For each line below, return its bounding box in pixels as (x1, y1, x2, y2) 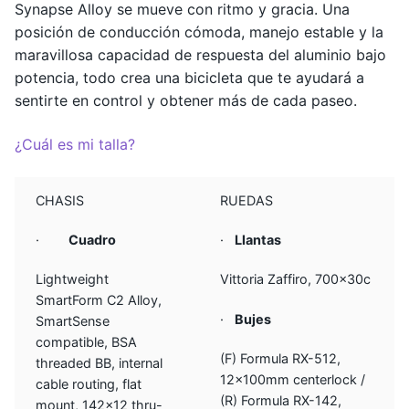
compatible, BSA (36, 334, 138, 351)
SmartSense (36, 313, 110, 330)
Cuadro (68, 231, 117, 247)
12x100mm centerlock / (220, 372, 366, 387)
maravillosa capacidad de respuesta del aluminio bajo (15, 46, 386, 65)
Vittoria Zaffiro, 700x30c (220, 271, 372, 288)
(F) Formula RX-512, (220, 351, 341, 366)
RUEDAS (220, 192, 274, 208)
